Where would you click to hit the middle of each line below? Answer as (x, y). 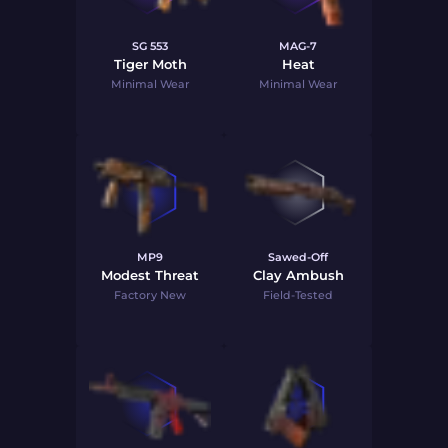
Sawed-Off (298, 257)
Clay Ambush (298, 275)
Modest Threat (150, 275)
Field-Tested (298, 295)
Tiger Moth (150, 64)
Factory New (150, 295)
